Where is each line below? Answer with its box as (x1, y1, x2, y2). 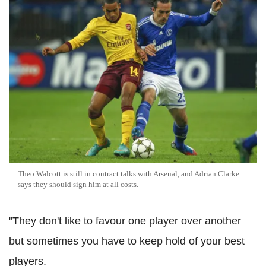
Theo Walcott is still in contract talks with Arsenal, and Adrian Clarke (18, 169, 239, 179)
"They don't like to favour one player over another (9, 215, 241, 227)
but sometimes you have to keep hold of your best (9, 235, 245, 248)
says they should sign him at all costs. (18, 180, 138, 189)
